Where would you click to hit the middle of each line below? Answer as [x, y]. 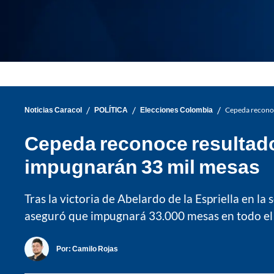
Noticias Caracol [53, 110]
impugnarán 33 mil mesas [142, 166]
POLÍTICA [111, 110]
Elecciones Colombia [176, 110]
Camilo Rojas [95, 249]
